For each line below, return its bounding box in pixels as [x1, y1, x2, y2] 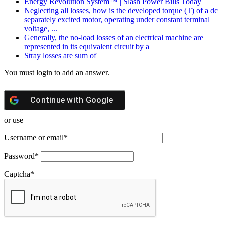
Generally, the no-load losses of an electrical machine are [24, 33, 203, 42]
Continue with [30, 95, 86, 105]
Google [85, 95, 113, 105]
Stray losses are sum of [24, 51, 96, 60]
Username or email [4, 133, 64, 142]
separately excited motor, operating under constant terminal [24, 15, 210, 24]
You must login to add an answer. [4, 68, 109, 77]
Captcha [4, 170, 30, 178]
